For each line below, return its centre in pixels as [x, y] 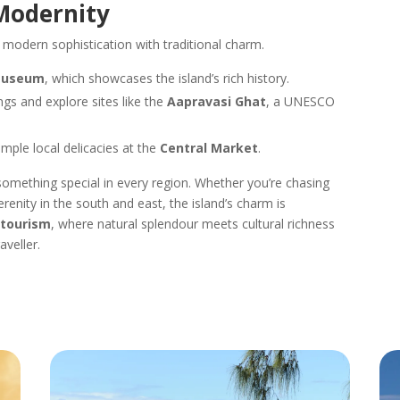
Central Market [209, 147]
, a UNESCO [301, 101]
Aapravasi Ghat [217, 101]
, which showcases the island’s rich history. [167, 78]
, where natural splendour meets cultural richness [193, 223]
